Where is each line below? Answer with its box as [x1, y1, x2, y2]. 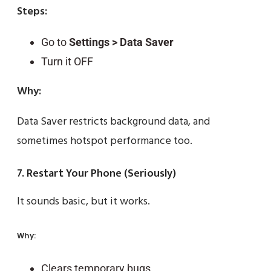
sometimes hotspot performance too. [17, 132, 192, 151]
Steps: [17, 3, 47, 21]
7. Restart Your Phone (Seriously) [17, 165, 176, 183]
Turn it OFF [41, 55, 93, 68]
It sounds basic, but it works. [17, 193, 150, 211]
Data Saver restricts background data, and [17, 113, 210, 131]
